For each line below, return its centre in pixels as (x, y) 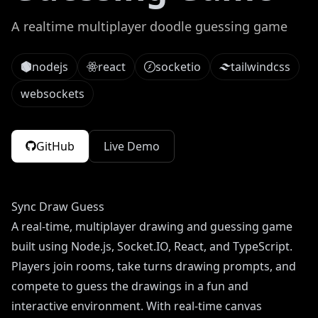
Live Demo (132, 146)
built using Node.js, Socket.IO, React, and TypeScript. (152, 246)
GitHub (55, 146)
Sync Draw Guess (58, 206)
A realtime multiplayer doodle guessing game (149, 26)
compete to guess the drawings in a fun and (130, 286)
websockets (53, 93)
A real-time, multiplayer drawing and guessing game (152, 226)
